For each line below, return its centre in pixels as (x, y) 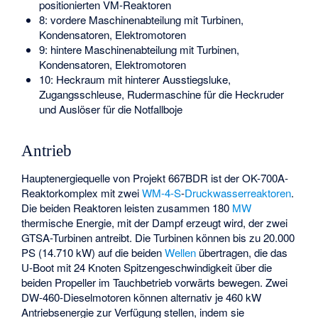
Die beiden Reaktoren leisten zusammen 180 (127, 208)
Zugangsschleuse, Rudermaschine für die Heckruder (161, 94)
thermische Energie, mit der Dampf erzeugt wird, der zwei (155, 223)
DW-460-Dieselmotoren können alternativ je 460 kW (142, 297)
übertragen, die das (242, 253)
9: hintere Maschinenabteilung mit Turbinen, (139, 50)
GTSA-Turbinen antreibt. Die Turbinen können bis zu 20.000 (158, 238)
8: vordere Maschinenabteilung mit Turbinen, (141, 20)
